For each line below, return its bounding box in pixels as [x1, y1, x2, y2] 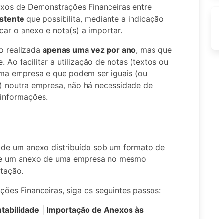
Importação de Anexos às [46, 204, 144, 215]
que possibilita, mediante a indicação [26, 14, 164, 23]
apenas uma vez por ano [43, 45, 136, 55]
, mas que [136, 45, 172, 55]
